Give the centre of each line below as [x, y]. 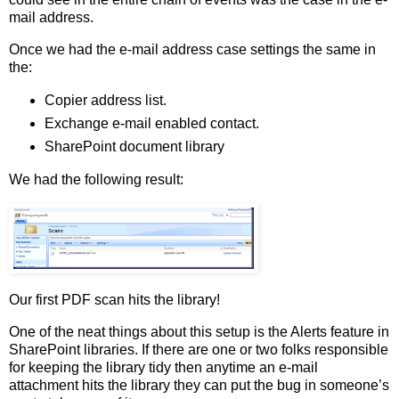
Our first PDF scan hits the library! [114, 300]
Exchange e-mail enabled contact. [151, 123]
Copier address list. [105, 100]
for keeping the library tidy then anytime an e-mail [163, 368]
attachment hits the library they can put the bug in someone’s [199, 386]
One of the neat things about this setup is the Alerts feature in [199, 332]
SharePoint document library [134, 146]
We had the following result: [96, 179]
